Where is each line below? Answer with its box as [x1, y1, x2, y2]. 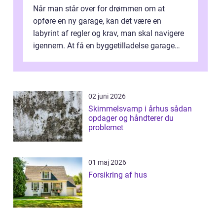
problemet [88, 123, 123, 133]
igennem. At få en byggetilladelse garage [33, 41, 175, 51]
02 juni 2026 [88, 92, 126, 101]
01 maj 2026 [88, 158, 126, 167]
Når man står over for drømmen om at [33, 4, 165, 14]
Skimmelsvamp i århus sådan [88, 104, 170, 114]
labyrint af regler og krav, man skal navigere [33, 29, 184, 38]
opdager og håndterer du [88, 113, 174, 123]
